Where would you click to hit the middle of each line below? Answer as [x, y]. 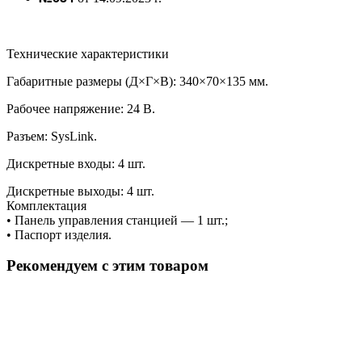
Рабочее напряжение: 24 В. [81, 108]
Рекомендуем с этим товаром [107, 266]
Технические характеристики [88, 53]
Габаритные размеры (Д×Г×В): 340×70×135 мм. [137, 81]
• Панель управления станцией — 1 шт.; [117, 220]
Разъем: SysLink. [52, 136]
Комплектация [46, 205]
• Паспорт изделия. [59, 234]
